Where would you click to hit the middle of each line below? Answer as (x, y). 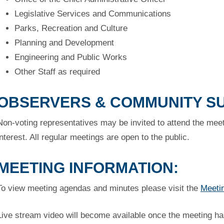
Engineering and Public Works (70, 57)
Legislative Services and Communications (92, 13)
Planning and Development (64, 42)
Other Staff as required (57, 71)
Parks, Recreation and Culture (71, 28)
